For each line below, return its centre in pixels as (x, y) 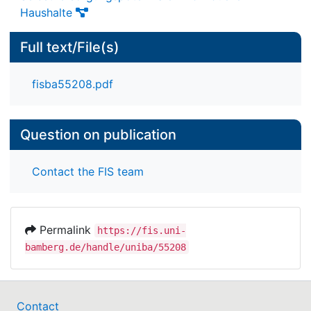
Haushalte (46, 12)
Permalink (65, 230)
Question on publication (98, 135)
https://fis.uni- (142, 231)
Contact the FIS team (88, 172)
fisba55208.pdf (73, 84)
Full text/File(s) (70, 47)
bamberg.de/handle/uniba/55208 (106, 247)
